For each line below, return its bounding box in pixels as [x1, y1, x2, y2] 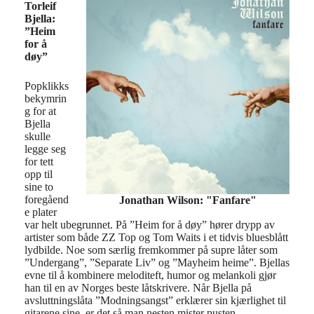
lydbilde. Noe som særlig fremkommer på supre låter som [25, 244, 278, 256]
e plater [25, 206, 57, 218]
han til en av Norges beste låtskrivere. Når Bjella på [25, 282, 252, 294]
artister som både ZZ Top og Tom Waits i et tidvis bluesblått [25, 231, 288, 243]
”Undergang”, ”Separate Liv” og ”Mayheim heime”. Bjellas [25, 257, 289, 268]
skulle [25, 130, 50, 142]
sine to [25, 181, 53, 193]
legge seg [25, 143, 66, 155]
